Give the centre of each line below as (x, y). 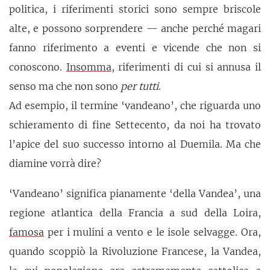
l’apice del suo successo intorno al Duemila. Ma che (135, 144)
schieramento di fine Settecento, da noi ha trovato (135, 125)
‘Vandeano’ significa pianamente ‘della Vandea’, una (135, 193)
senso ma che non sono (65, 86)
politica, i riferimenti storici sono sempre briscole (135, 9)
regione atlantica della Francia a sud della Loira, (135, 212)
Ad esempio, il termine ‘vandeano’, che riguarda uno (135, 106)
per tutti (140, 86)
